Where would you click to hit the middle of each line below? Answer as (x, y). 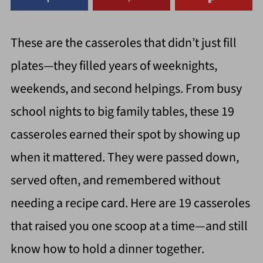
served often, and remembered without (115, 181)
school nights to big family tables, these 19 (122, 112)
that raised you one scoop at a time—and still (129, 226)
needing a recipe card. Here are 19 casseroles (130, 203)
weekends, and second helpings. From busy (126, 89)
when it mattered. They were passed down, (124, 158)
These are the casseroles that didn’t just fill (123, 43)
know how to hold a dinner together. (107, 249)
